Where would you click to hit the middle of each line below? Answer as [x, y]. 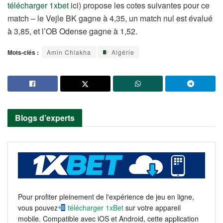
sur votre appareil [153, 207]
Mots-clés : [23, 53]
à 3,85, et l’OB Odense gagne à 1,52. [72, 31]
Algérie [122, 52]
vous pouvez [38, 207]
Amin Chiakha [69, 52]
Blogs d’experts [45, 118]
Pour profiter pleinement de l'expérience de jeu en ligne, [106, 196]
